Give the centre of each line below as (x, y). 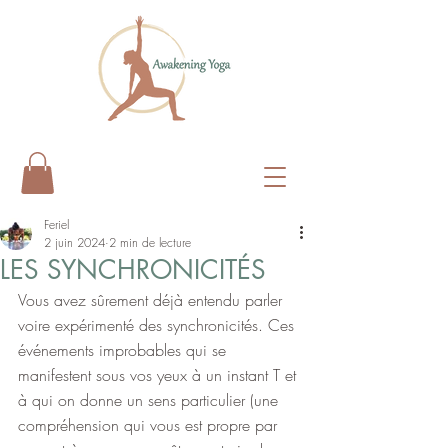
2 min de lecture (150, 242)
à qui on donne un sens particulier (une (150, 399)
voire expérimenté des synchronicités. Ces (158, 324)
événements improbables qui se (124, 349)
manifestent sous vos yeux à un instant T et (159, 374)
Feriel (56, 224)
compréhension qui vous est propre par (150, 424)
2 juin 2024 (74, 242)
